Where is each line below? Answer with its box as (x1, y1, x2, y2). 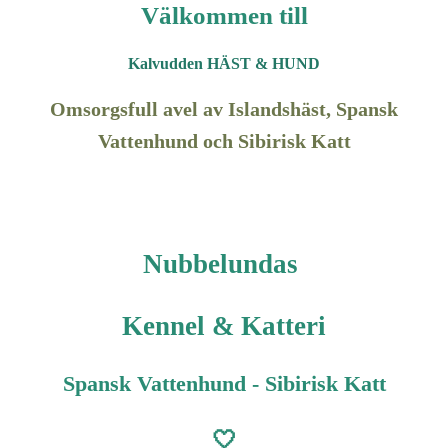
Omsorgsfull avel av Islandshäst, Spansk (50, 98, 398, 121)
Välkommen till (140, 2, 308, 30)
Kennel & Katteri (122, 311, 326, 342)
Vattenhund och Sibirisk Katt (97, 130, 351, 153)
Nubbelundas (143, 249, 305, 280)
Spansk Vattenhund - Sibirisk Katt (62, 371, 386, 397)
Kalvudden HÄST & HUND (128, 55, 320, 73)
